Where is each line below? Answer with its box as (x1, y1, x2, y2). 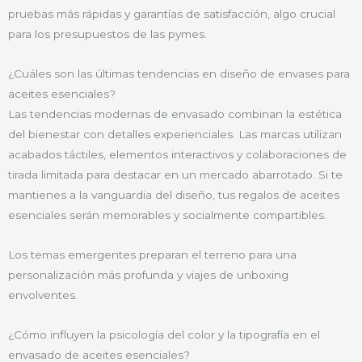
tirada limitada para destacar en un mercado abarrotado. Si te (8, 167, 343, 181)
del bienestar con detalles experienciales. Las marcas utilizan (8, 127, 342, 141)
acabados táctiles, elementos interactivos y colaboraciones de (8, 147, 347, 161)
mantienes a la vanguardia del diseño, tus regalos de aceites (8, 187, 339, 201)
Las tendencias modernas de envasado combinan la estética (8, 107, 342, 120)
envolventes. (8, 288, 78, 301)
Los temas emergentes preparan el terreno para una (8, 247, 297, 261)
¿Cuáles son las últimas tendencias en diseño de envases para (8, 66, 350, 80)
